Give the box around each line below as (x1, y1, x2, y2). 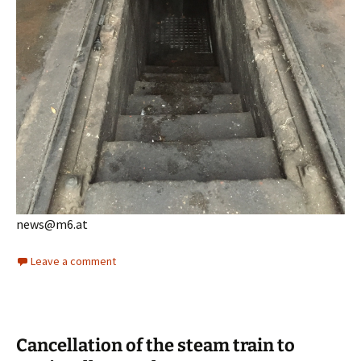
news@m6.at (16, 216, 88, 233)
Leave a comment (31, 254, 116, 269)
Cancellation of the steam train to (16, 334, 295, 357)
